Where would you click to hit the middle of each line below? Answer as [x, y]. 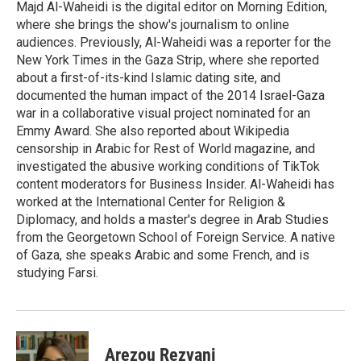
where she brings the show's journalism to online [153, 25]
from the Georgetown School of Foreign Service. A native [176, 238]
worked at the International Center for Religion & [151, 202]
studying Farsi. [57, 273]
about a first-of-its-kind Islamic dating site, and [148, 78]
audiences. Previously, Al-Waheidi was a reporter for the [174, 43]
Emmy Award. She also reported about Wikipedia [153, 131]
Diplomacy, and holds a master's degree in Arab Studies [172, 220]
